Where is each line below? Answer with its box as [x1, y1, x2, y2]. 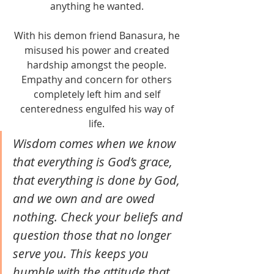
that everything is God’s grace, [13, 153, 176, 170]
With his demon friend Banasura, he [13, 28, 182, 42]
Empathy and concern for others [21, 72, 174, 86]
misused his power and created [24, 43, 172, 57]
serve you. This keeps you [13, 245, 152, 262]
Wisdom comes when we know [13, 135, 179, 152]
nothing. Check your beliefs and [13, 208, 186, 225]
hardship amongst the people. [27, 57, 169, 72]
